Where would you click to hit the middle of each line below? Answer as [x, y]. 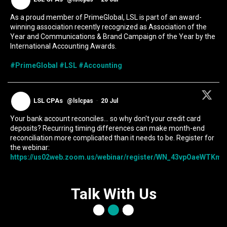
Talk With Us [113, 194]
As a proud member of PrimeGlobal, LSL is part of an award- [106, 17]
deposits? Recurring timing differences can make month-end [107, 128]
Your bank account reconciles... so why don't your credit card [105, 119]
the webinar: [30, 148]
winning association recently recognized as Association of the [108, 27]
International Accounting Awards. [63, 46]
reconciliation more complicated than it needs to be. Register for [112, 138]
